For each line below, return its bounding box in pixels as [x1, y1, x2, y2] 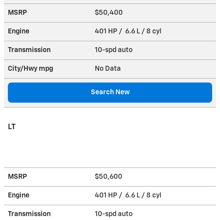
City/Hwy [8, 65, 39, 72]
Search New [90, 88, 130, 96]
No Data [95, 65, 124, 72]
